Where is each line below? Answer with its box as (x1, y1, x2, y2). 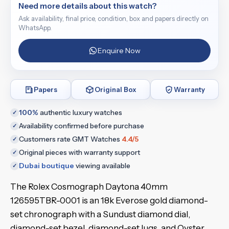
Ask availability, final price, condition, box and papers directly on (18, 15, 209, 22)
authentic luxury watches (38, 108, 122, 117)
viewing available (74, 162, 130, 170)
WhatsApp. (18, 24, 52, 32)
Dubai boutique (19, 162, 74, 170)
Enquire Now (97, 46, 141, 55)
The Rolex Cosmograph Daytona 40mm (10, 181, 168, 192)
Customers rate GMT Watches (19, 135, 122, 143)
